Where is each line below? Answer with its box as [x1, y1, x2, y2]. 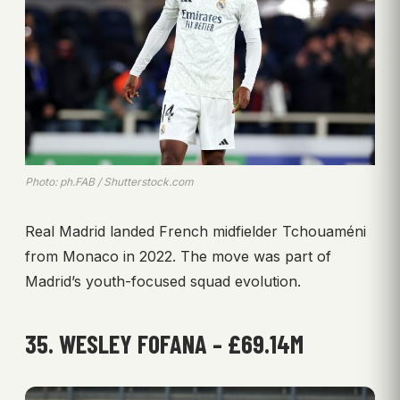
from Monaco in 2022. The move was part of [25, 247, 331, 266]
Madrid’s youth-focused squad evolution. [25, 272, 301, 291]
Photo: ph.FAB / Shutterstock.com [25, 175, 194, 189]
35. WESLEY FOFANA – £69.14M [25, 329, 304, 360]
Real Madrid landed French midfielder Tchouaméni [25, 222, 366, 241]
